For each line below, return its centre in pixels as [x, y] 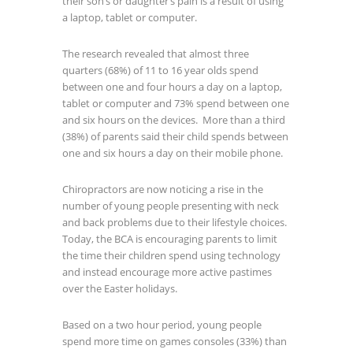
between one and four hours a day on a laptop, [172, 87]
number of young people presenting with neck [171, 206]
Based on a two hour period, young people [162, 325]
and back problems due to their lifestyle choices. [175, 223]
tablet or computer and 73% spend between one [176, 104]
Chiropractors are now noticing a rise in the [163, 190]
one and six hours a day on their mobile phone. [173, 153]
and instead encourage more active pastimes [167, 272]
